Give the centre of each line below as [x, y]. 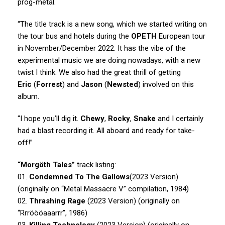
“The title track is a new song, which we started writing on [112, 24]
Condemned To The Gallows [79, 177]
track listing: [95, 164]
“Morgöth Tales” [46, 164]
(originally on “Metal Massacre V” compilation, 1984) [103, 189]
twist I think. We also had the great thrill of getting [99, 72]
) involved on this [166, 84]
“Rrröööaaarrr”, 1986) [52, 213]
